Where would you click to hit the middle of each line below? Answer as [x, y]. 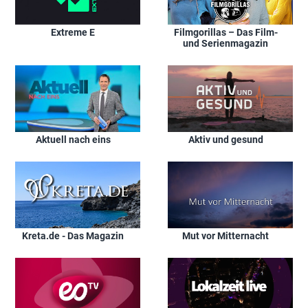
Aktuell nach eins [73, 139]
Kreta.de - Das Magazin [73, 235]
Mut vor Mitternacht [225, 235]
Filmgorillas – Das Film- [225, 32]
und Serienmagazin [225, 43]
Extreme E [73, 32]
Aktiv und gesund [225, 139]
